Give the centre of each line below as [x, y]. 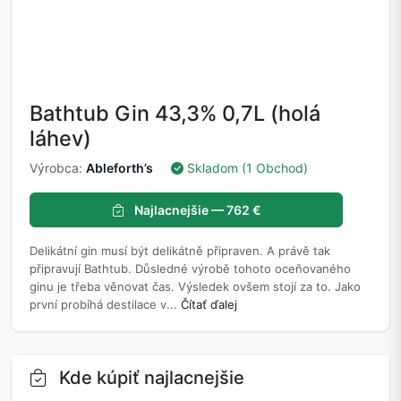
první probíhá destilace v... [105, 305]
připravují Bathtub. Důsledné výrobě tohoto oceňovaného [190, 269]
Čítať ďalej [209, 305]
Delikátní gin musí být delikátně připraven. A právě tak [180, 251]
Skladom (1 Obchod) [247, 168]
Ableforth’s [119, 168]
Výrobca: [58, 168]
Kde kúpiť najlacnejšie [149, 378]
